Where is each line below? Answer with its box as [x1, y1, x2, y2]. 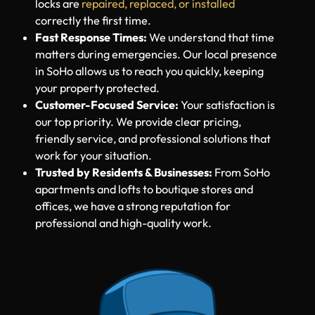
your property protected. [35, 115, 160, 130]
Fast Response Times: [35, 65, 149, 79]
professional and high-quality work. [35, 250, 212, 265]
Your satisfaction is [181, 132, 275, 147]
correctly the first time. [35, 48, 151, 63]
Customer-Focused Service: [35, 132, 181, 147]
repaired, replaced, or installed [82, 31, 235, 46]
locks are [35, 31, 82, 46]
